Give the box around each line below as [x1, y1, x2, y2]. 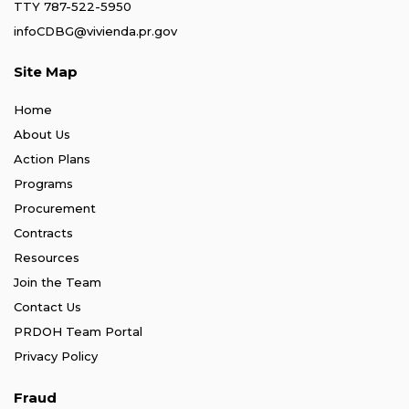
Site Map [14, 63, 78, 81]
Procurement [14, 201, 96, 216]
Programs [14, 176, 73, 192]
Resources [14, 250, 79, 266]
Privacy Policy [14, 349, 98, 364]
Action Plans [14, 152, 90, 167]
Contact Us [14, 299, 81, 315]
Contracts [14, 225, 73, 241]
